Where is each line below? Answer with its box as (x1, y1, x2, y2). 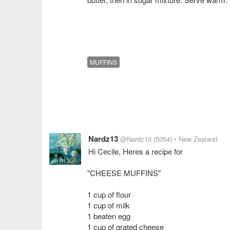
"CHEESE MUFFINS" (87, 167, 161, 178)
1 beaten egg (87, 210, 130, 221)
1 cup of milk (87, 200, 130, 210)
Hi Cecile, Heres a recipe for (88, 146, 183, 157)
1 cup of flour (87, 189, 131, 200)
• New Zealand (174, 134, 217, 144)
